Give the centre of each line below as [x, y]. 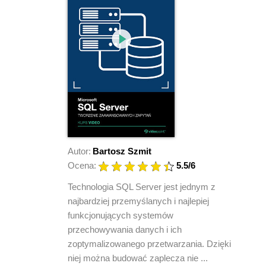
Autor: [79, 151]
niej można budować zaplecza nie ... [138, 258]
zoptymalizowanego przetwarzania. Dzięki [149, 243]
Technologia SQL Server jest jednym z [142, 186]
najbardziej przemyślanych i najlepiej [138, 201]
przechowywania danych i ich [125, 229]
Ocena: [82, 165]
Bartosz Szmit [122, 151]
